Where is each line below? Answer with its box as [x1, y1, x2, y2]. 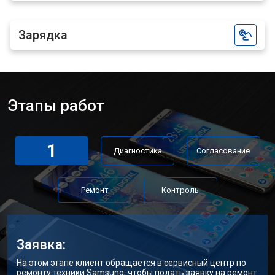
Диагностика [113, 146, 162, 155]
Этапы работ [7, 96, 104, 115]
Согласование [196, 146, 250, 155]
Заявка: [17, 237, 66, 252]
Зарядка [18, 28, 68, 42]
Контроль [161, 185, 199, 195]
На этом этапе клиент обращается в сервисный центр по [17, 258, 246, 268]
